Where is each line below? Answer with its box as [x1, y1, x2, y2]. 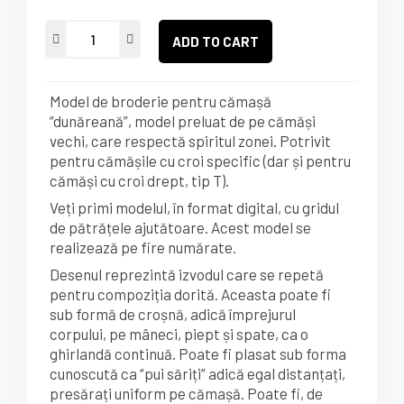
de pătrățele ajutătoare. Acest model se [50, 218, 311, 236]
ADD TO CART [172, 33, 260, 50]
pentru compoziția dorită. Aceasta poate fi [50, 285, 331, 303]
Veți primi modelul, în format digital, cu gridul [50, 198, 339, 216]
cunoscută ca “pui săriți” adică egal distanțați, [50, 364, 345, 382]
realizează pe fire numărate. [50, 238, 236, 256]
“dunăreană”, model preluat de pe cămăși [50, 112, 316, 130]
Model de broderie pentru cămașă [50, 92, 271, 110]
